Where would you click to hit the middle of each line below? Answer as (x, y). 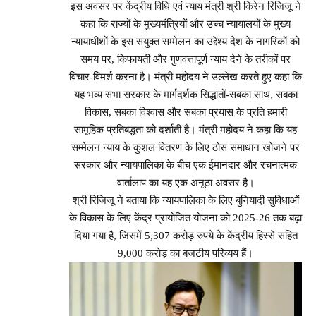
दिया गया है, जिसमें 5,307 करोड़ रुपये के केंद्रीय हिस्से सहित (186, 236)
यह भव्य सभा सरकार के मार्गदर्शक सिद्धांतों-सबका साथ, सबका (186, 95)
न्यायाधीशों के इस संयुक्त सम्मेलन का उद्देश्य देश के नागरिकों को (186, 42)
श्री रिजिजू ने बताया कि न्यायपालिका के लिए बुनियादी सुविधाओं (186, 201)
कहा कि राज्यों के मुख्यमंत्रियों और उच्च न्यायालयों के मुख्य (186, 24)
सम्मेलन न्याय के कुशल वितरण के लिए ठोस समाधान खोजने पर (186, 148)
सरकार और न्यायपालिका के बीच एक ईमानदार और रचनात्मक (186, 165)
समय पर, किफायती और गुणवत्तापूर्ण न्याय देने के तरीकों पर (186, 60)
